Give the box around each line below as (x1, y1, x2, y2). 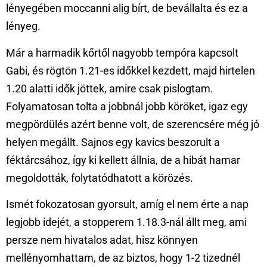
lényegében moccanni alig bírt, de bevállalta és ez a (6, 2, 248, 15)
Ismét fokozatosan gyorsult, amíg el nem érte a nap (6, 197, 249, 210)
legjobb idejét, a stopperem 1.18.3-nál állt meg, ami (6, 215, 247, 228)
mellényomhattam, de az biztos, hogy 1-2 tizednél (6, 251, 240, 264)
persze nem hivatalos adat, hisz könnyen (6, 233, 198, 246)
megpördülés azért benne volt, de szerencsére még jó (6, 117, 259, 131)
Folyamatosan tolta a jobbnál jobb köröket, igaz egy (6, 100, 248, 113)
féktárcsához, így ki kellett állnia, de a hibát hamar (6, 153, 240, 166)
